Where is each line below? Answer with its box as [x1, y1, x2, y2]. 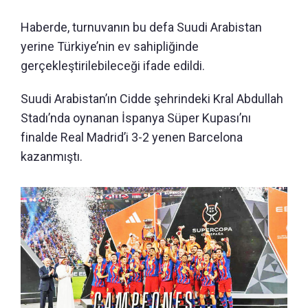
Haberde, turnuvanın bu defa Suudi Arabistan [21, 20, 262, 35]
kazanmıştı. [21, 149, 82, 164]
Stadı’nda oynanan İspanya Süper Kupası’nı [21, 111, 251, 126]
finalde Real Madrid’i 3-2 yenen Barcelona [21, 130, 243, 145]
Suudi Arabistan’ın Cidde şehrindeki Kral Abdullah [21, 91, 283, 107]
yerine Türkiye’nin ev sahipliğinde [21, 39, 199, 54]
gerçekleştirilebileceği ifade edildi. [21, 58, 205, 74]
